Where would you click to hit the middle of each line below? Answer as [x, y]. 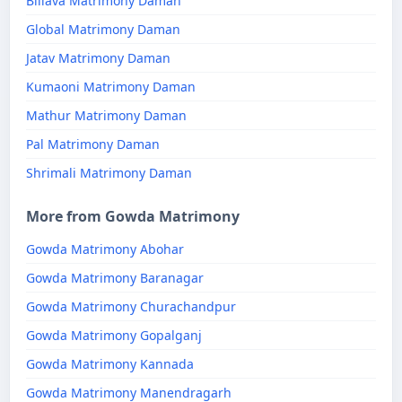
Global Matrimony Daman [103, 29]
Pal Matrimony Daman [93, 144]
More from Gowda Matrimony [133, 216]
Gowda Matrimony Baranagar [115, 278]
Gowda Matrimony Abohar [105, 249]
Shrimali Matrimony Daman [109, 173]
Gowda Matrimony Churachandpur [131, 306]
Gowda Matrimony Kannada [110, 364]
